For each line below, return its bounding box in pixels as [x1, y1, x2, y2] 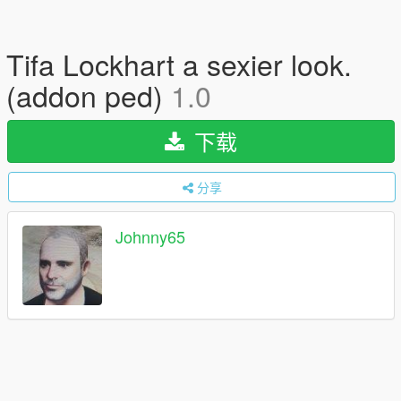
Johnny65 [115, 225, 185, 249]
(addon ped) [6, 74, 171, 115]
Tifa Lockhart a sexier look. [6, 43, 352, 84]
